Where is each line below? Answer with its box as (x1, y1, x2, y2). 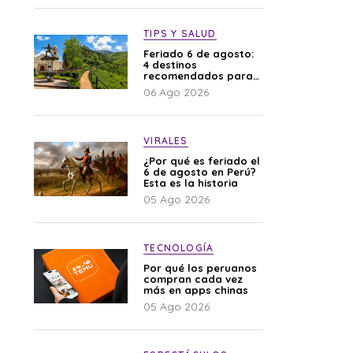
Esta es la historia (143, 176, 239, 189)
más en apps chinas (143, 284, 249, 296)
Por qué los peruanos (143, 262, 258, 274)
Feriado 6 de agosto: (143, 47, 255, 60)
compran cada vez (143, 273, 243, 285)
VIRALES (143, 135, 188, 147)
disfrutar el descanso (143, 80, 258, 93)
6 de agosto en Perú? (143, 165, 257, 178)
